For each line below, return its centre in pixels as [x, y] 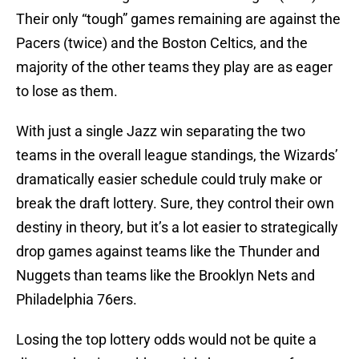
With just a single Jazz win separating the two [161, 131]
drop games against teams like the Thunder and [168, 252]
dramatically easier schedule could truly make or [169, 179]
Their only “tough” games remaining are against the [178, 19]
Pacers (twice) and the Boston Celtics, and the [162, 43]
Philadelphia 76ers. [77, 300]
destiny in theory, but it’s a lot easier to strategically [177, 228]
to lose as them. [69, 91]
